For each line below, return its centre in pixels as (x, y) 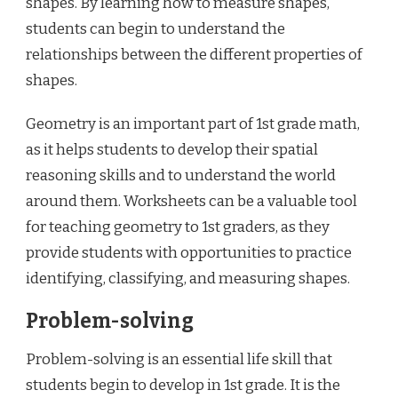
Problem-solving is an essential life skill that (179, 360)
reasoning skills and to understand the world (181, 175)
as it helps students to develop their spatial (172, 149)
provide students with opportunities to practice (189, 252)
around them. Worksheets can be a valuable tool (191, 201)
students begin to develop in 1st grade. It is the (183, 386)
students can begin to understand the (155, 28)
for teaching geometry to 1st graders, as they (178, 227)
